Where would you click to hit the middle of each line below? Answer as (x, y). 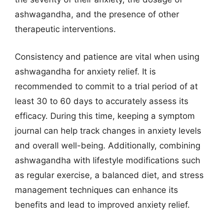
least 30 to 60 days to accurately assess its (102, 101)
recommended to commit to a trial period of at (106, 86)
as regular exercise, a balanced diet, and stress (109, 175)
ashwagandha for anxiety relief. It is (85, 71)
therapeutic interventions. (65, 29)
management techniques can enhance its (96, 190)
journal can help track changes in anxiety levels (108, 130)
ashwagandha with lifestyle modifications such (108, 160)
